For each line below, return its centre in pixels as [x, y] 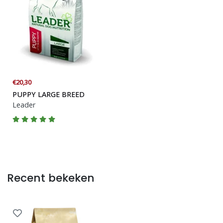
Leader [24, 105]
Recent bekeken [51, 178]
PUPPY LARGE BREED [49, 94]
